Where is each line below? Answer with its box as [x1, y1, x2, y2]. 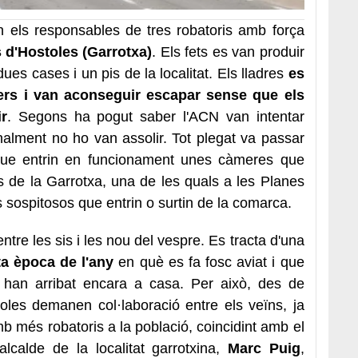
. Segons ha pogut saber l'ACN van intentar [7, 108, 304, 125]
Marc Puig [227, 340, 300, 356]
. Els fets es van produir [152, 43, 304, 60]
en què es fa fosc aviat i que [113, 253, 304, 270]
